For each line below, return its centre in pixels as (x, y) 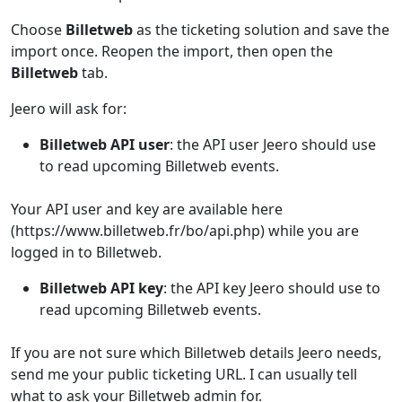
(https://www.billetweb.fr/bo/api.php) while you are (185, 231)
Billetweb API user (105, 144)
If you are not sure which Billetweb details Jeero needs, (196, 353)
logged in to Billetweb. (86, 252)
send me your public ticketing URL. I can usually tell (184, 374)
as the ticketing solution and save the (261, 30)
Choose (38, 30)
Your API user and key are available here (147, 209)
